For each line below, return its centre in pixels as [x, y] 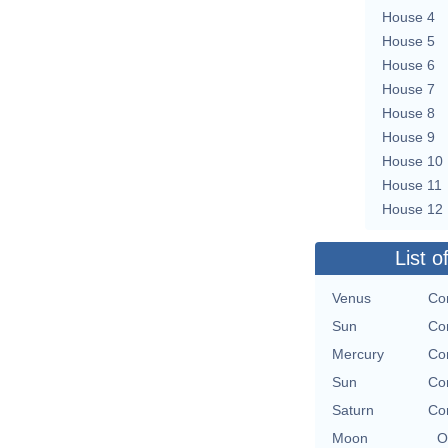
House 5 [408, 40]
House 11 [412, 184]
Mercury [358, 353]
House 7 [408, 88]
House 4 [408, 16]
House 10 [412, 160]
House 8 [408, 112]
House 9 [408, 136]
